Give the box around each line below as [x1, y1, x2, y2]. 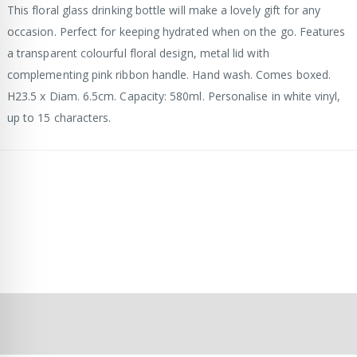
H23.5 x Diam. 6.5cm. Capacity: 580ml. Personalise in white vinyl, [7, 88, 341, 104]
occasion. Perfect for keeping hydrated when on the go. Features [7, 24, 346, 40]
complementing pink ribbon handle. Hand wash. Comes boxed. [7, 67, 331, 83]
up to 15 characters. [7, 110, 112, 126]
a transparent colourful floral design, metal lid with [7, 45, 269, 61]
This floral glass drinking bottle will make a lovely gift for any [7, 2, 321, 18]
